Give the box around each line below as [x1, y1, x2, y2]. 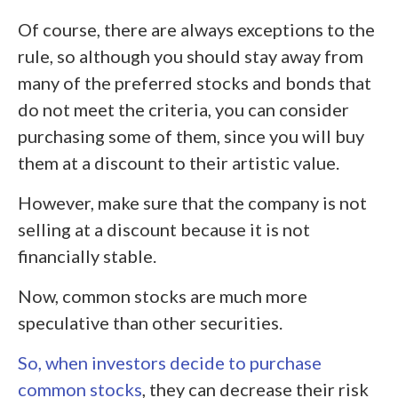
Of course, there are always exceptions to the [18, 19, 375, 40]
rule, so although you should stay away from [18, 45, 363, 67]
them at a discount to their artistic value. [18, 152, 339, 173]
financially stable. [18, 245, 156, 267]
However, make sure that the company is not [18, 192, 367, 213]
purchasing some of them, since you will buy [18, 125, 364, 147]
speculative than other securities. [18, 312, 283, 333]
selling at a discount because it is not [18, 219, 310, 240]
